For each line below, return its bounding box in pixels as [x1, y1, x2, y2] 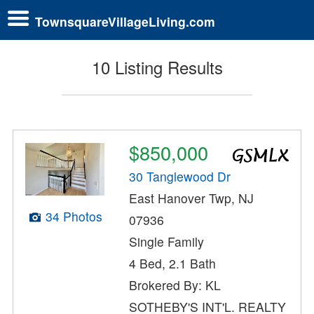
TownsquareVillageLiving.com [35, 12, 215, 30]
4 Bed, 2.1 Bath [129, 254, 217, 273]
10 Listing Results [91, 55, 223, 80]
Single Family [129, 233, 205, 251]
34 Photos [45, 207, 102, 226]
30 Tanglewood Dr [129, 168, 231, 186]
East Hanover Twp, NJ [129, 189, 254, 207]
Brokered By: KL [129, 276, 221, 294]
